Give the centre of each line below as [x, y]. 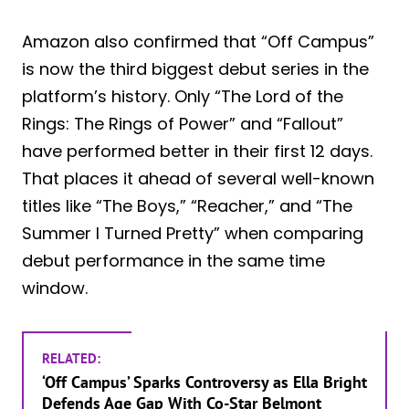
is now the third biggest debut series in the [195, 68]
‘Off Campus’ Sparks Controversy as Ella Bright [204, 382]
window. [55, 288]
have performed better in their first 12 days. [197, 151]
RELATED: [71, 358]
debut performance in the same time [173, 260]
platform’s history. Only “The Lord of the [183, 96]
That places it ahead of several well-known [198, 178]
